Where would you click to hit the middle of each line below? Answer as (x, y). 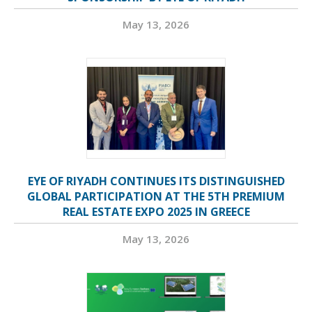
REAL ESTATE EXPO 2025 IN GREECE (156, 212)
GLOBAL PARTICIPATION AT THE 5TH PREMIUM (156, 197)
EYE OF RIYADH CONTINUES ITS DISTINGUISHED (156, 181)
